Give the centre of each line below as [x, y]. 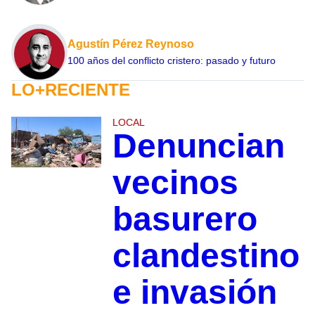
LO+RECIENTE [71, 89]
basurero [185, 219]
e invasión [194, 292]
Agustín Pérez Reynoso [131, 44]
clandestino [206, 255]
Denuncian [198, 146]
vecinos [175, 182]
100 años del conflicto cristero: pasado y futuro [172, 60]
